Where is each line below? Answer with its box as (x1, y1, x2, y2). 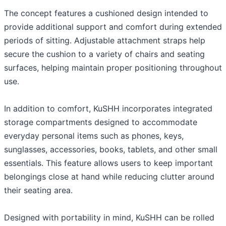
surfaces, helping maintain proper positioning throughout (4, 63, 222, 73)
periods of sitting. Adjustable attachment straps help (4, 35, 205, 46)
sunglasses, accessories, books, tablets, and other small (4, 144, 217, 155)
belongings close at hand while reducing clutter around (4, 172, 214, 182)
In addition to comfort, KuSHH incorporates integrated (4, 103, 212, 114)
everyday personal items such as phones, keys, (4, 131, 184, 141)
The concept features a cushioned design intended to (4, 8, 208, 19)
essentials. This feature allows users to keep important (4, 158, 213, 168)
